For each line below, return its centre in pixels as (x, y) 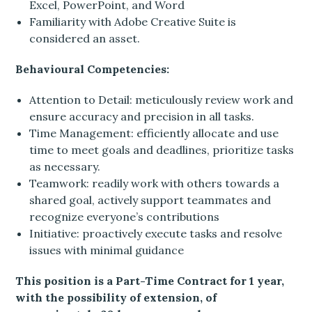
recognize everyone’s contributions (125, 217)
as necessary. (65, 167)
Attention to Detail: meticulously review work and (162, 100)
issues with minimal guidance (107, 250)
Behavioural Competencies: (93, 69)
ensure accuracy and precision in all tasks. (142, 117)
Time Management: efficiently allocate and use (154, 133)
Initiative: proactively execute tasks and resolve (156, 234)
